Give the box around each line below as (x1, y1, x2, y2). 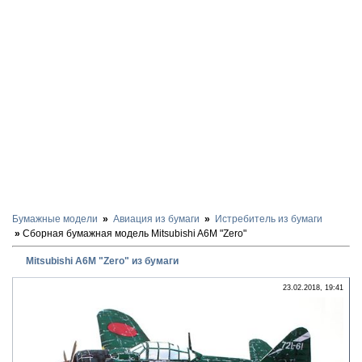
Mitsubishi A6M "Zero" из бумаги (26, 255, 179, 267)
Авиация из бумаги (113, 213, 200, 225)
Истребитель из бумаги (215, 213, 322, 225)
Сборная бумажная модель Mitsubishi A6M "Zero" (23, 228, 246, 239)
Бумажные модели (12, 213, 98, 225)
